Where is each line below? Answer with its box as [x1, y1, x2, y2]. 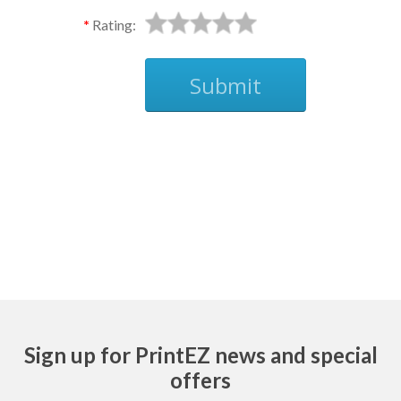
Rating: [91, 15, 136, 33]
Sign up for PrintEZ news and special [23, 342, 378, 369]
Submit [189, 70, 261, 100]
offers [170, 367, 231, 394]
